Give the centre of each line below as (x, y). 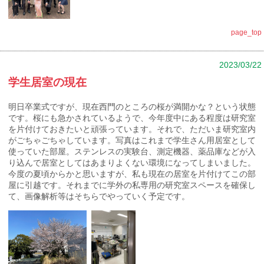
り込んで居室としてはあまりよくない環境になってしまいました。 (132, 162)
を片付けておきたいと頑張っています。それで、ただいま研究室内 (132, 129)
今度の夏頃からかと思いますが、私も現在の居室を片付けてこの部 (132, 174)
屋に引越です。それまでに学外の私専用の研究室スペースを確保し (132, 185)
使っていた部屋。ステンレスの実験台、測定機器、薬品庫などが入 (132, 151)
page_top (247, 32)
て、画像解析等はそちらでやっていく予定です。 (99, 196)
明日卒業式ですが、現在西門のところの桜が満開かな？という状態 (132, 106)
